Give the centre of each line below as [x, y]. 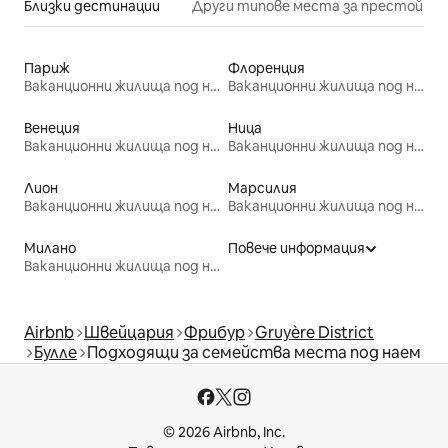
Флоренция [266, 68]
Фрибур [214, 333]
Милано [50, 248]
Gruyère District [314, 333]
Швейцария [129, 333]
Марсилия [262, 188]
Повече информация [296, 248]
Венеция [52, 128]
